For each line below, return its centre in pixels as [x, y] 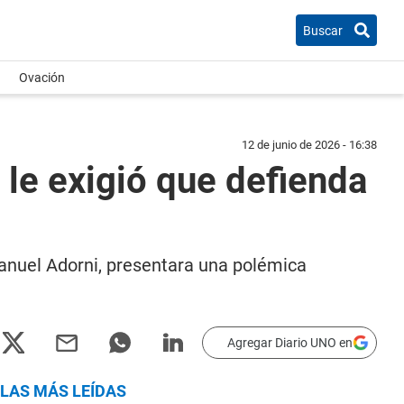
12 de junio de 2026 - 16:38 [309, 145]
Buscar [323, 30]
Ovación [42, 78]
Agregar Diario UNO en [290, 343]
